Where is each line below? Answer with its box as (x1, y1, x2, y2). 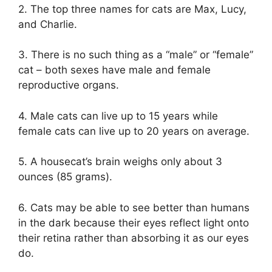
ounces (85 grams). (18, 171, 115, 183)
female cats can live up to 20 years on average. (18, 124, 250, 137)
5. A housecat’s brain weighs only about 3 (18, 155, 222, 168)
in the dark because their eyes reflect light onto (18, 216, 249, 229)
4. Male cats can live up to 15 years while (18, 109, 218, 122)
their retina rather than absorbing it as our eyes (18, 231, 249, 244)
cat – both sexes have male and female (18, 64, 211, 76)
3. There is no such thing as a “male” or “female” (18, 49, 253, 61)
